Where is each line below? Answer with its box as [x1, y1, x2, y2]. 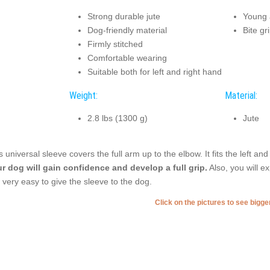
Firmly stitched [87, 39, 143, 49]
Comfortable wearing [87, 53, 167, 63]
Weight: [69, 89, 98, 101]
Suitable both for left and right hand [87, 67, 222, 77]
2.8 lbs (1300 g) [87, 113, 148, 124]
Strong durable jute [87, 11, 160, 22]
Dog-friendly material [87, 25, 167, 36]
